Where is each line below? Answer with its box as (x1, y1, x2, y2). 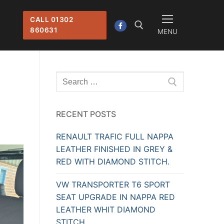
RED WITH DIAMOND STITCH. (56, 156, 169, 167)
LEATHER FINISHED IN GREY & (56, 144, 172, 154)
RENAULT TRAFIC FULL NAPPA (56, 131, 173, 142)
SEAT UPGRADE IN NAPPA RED (56, 191, 175, 202)
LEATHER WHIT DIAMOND (56, 204, 155, 214)
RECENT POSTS (56, 109, 116, 119)
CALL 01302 (30, 15, 73, 24)
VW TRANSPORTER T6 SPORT (56, 179, 170, 189)
